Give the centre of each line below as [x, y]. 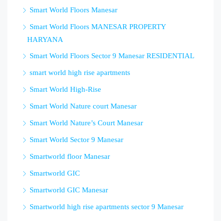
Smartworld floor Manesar [70, 157]
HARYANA [45, 40]
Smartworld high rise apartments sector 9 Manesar [107, 207]
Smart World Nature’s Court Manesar [86, 123]
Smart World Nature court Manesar [83, 106]
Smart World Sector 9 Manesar [76, 140]
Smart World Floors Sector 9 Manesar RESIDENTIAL [112, 56]
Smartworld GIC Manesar [69, 190]
